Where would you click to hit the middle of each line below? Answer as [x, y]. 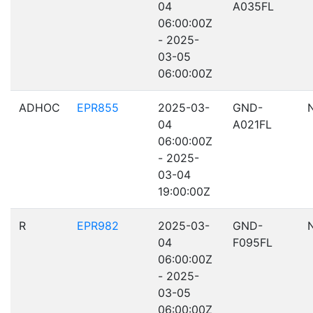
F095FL [253, 242]
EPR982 [98, 226]
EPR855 [98, 108]
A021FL [252, 124]
